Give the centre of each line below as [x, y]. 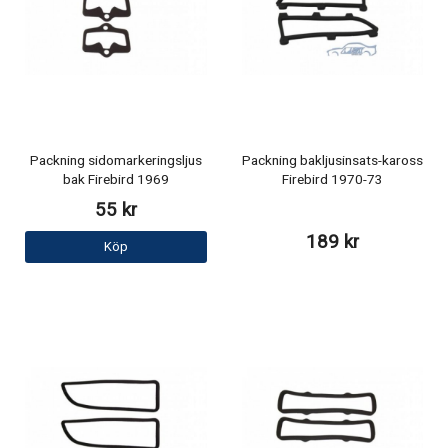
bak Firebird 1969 [115, 179]
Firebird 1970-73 [332, 179]
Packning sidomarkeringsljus [115, 160]
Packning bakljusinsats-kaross [332, 160]
